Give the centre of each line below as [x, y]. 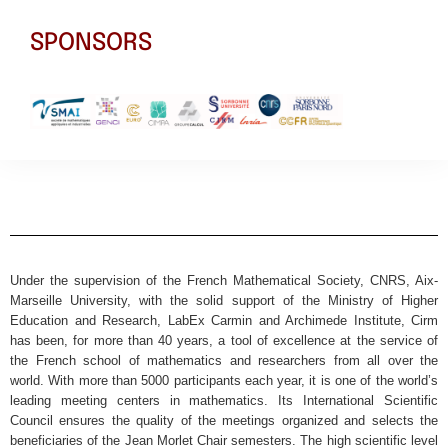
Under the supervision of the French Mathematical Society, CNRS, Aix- [224, 280]
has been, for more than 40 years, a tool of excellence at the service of [224, 340]
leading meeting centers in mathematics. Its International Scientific [224, 400]
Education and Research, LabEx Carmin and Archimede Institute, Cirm [224, 320]
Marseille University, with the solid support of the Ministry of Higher [224, 300]
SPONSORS [91, 43]
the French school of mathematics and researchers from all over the [224, 360]
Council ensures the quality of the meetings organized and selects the [224, 420]
